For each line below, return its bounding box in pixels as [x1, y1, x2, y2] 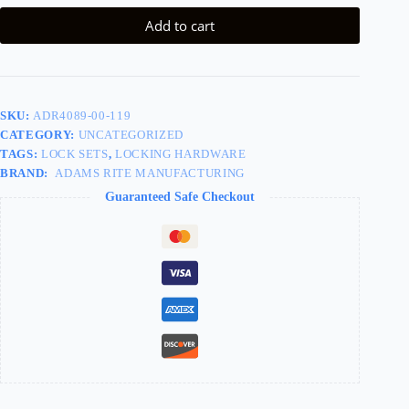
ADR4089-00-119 [33, 109, 131, 123]
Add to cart [145, 16, 215, 36]
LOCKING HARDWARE [115, 147, 246, 162]
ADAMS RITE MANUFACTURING [51, 166, 245, 181]
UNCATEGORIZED [78, 128, 184, 142]
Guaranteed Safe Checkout [105, 190, 256, 204]
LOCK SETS [40, 147, 109, 162]
